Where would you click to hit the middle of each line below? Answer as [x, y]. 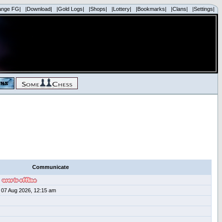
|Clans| [179, 9]
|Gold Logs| [70, 9]
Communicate [51, 167]
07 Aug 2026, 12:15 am [28, 190]
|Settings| [203, 9]
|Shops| [98, 9]
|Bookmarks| [151, 9]
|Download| [39, 9]
